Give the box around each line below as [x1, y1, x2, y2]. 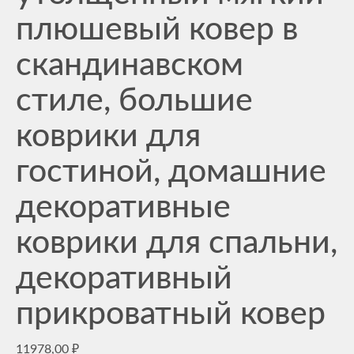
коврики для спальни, [16, 227, 337, 259]
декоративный [16, 262, 232, 295]
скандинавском [16, 49, 243, 81]
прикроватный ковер [16, 298, 326, 330]
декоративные [16, 191, 231, 224]
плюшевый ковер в [16, 13, 298, 46]
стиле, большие [16, 85, 253, 117]
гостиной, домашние [16, 156, 326, 188]
